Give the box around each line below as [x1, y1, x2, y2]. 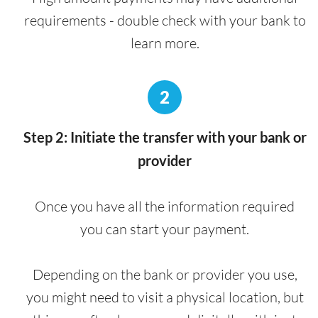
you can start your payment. [80, 219, 249, 238]
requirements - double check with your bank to [23, 11, 306, 29]
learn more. [130, 33, 199, 52]
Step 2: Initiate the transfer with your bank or [23, 128, 307, 146]
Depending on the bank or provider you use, [32, 265, 297, 283]
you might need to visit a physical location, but [26, 287, 304, 306]
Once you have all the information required [35, 197, 295, 215]
